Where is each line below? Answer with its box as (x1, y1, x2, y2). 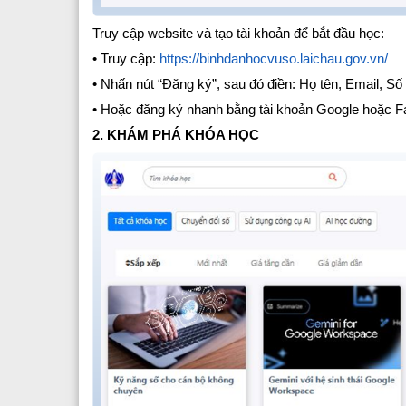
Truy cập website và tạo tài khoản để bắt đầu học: (92, 25, 384, 42)
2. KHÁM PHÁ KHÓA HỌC (92, 127, 259, 143)
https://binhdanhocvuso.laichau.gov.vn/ (156, 51, 388, 67)
